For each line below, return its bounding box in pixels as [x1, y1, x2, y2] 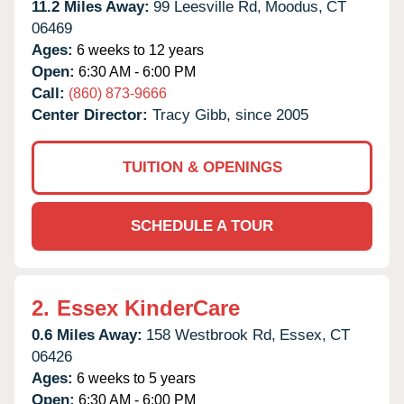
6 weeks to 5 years [73, 370, 196, 386]
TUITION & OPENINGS [122, 158, 282, 176]
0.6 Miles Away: [32, 326, 142, 344]
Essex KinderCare [57, 295, 240, 320]
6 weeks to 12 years [73, 41, 204, 58]
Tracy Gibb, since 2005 [152, 106, 308, 124]
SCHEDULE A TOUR [131, 216, 273, 234]
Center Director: [32, 106, 152, 124]
